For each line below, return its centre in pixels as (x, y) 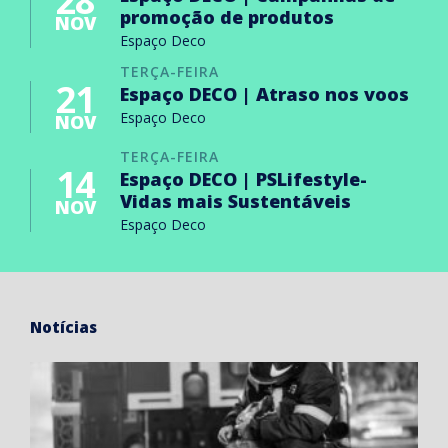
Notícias (63, 327)
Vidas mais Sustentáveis (235, 201)
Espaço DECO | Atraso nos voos (264, 94)
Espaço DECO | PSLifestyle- (243, 179)
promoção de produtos (227, 17)
